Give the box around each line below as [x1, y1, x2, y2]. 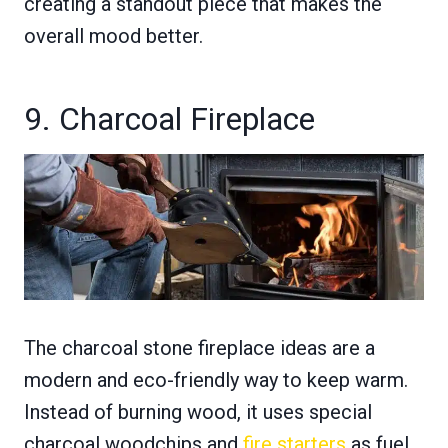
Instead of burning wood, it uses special [24, 399, 372, 424]
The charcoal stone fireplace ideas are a [24, 335, 375, 360]
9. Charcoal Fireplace [24, 99, 315, 138]
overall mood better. [24, 23, 203, 48]
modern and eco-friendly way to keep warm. [24, 367, 408, 392]
